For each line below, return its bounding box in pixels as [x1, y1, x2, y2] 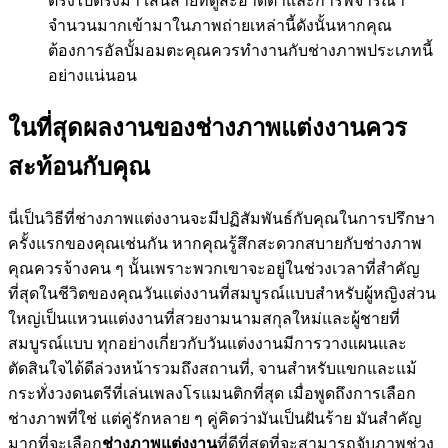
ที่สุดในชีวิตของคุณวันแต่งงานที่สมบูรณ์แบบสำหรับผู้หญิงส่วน [8, 285, 436, 303]
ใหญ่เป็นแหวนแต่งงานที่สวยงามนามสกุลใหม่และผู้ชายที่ [8, 310, 400, 328]
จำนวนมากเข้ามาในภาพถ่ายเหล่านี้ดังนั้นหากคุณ [48, 17, 392, 35]
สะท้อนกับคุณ [8, 154, 150, 181]
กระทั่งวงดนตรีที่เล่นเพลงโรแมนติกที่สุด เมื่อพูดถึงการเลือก [8, 385, 416, 403]
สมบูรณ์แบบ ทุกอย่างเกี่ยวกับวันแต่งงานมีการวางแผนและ [8, 335, 407, 353]
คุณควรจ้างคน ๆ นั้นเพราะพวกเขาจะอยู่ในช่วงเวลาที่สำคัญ [8, 260, 420, 278]
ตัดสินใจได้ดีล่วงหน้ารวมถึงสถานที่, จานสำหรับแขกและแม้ [8, 360, 417, 378]
